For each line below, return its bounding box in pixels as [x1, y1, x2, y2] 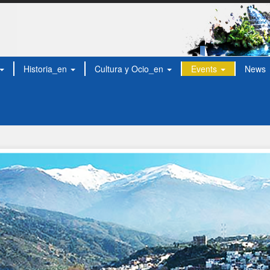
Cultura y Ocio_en [95, 63, 166, 75]
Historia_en [24, 63, 69, 75]
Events [191, 63, 219, 75]
